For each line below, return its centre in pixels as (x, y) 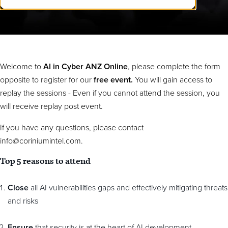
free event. (113, 80)
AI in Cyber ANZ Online (85, 67)
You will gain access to (173, 80)
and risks (23, 201)
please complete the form (176, 67)
